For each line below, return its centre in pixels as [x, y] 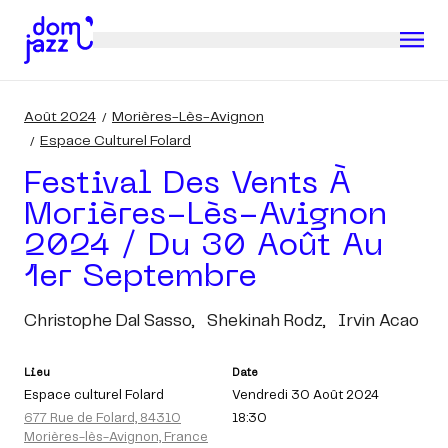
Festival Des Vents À [187, 184]
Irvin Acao [378, 321]
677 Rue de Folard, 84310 [102, 418]
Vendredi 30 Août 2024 [305, 395]
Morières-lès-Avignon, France [116, 437]
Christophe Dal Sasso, [109, 321]
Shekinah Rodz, [266, 321]
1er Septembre [140, 277]
